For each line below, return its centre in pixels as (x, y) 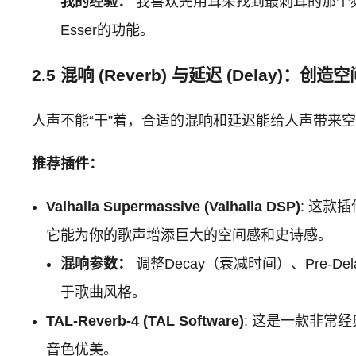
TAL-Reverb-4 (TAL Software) (145, 321)
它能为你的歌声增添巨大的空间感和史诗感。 (190, 235)
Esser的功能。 (108, 30)
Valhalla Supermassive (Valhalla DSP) (174, 206)
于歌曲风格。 (104, 292)
